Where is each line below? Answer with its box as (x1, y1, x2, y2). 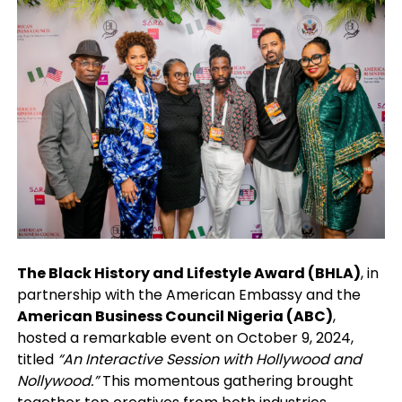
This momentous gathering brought (98, 370, 354, 391)
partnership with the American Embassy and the (16, 284, 361, 305)
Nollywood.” (16, 370, 99, 391)
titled (16, 348, 57, 370)
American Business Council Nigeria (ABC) (16, 305, 333, 327)
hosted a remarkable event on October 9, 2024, (16, 327, 354, 348)
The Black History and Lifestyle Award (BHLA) (16, 262, 361, 284)
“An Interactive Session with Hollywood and (57, 348, 362, 370)
